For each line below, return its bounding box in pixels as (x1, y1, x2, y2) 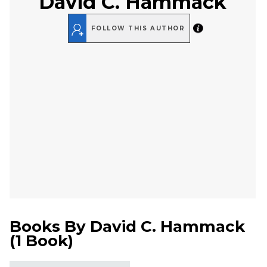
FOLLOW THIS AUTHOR (91, 24, 185, 32)
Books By (10, 217, 90, 237)
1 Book (15, 231, 68, 251)
